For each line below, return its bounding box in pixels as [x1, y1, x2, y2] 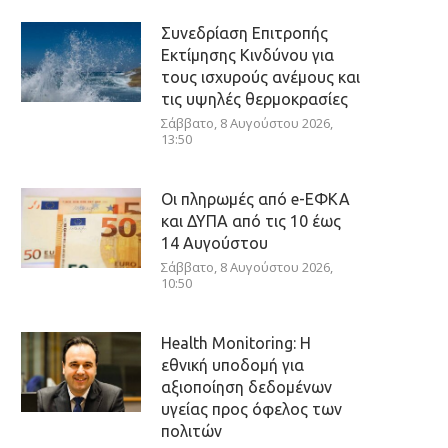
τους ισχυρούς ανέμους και [161, 68, 360, 86]
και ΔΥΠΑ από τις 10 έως [161, 212, 341, 230]
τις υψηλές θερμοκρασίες [161, 90, 348, 108]
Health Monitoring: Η [161, 334, 311, 352]
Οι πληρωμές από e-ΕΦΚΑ [161, 190, 350, 208]
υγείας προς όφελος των [161, 400, 342, 418]
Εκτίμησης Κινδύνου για [161, 46, 334, 64]
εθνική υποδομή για [161, 356, 304, 374]
